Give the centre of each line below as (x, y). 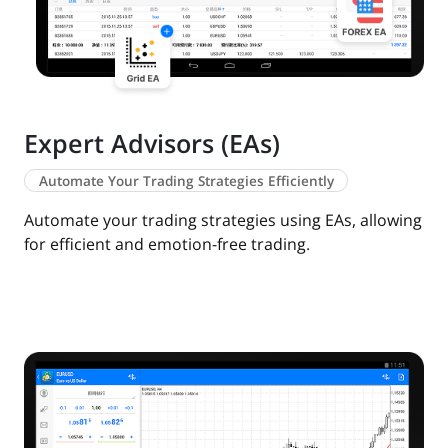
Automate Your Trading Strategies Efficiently (186, 180)
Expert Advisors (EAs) (152, 142)
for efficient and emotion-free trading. (167, 244)
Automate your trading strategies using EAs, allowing (223, 220)
